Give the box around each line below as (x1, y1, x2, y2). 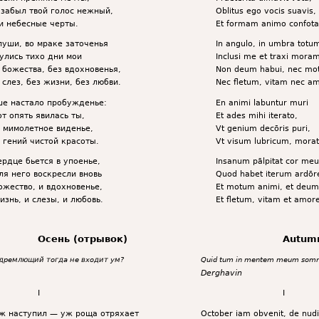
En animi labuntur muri (215, 98, 308, 107)
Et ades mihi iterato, (215, 110, 298, 120)
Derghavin (200, 268, 242, 277)
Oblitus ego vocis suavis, (215, 6, 316, 15)
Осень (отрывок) (37, 234, 127, 245)
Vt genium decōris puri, (215, 123, 310, 132)
